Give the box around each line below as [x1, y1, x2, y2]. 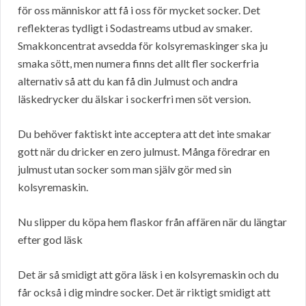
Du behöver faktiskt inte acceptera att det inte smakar [18, 127, 271, 141]
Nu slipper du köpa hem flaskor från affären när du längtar [18, 215, 287, 229]
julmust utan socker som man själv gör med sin [18, 163, 232, 176]
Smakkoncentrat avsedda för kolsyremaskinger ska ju [18, 39, 268, 53]
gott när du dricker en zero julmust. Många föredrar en [18, 145, 270, 158]
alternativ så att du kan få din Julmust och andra [18, 74, 238, 88]
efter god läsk [18, 233, 83, 247]
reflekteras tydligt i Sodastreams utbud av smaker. [18, 21, 252, 35]
